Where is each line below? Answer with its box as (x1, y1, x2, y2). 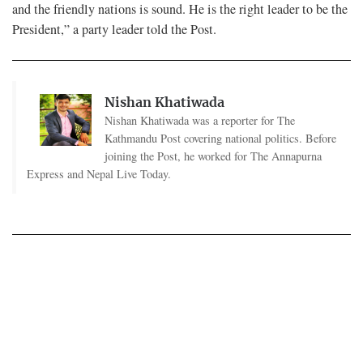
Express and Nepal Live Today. (26, 166, 171, 182)
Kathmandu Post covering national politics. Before (104, 130, 336, 147)
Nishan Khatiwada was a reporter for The (104, 113, 295, 129)
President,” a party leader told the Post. (12, 20, 216, 39)
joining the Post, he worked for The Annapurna (104, 148, 322, 164)
